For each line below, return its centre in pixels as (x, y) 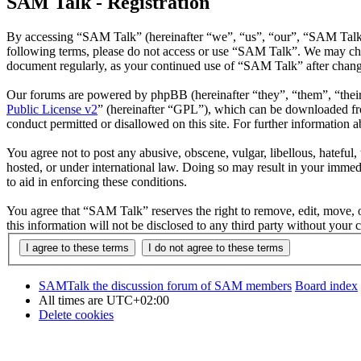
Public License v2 (52, 110)
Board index (326, 285)
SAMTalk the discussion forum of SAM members (165, 285)
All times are (73, 300)
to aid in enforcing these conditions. (97, 182)
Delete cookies (76, 314)
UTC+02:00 (138, 300)
